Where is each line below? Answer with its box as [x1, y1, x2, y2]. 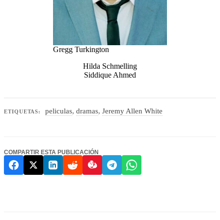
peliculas [45, 107, 72, 115]
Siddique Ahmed [84, 70, 136, 79]
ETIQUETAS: [4, 108, 41, 114]
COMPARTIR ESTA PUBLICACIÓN [4, 148, 99, 156]
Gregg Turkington [53, 45, 109, 54]
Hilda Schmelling [83, 61, 137, 70]
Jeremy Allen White [102, 107, 163, 115]
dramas [76, 107, 98, 115]
